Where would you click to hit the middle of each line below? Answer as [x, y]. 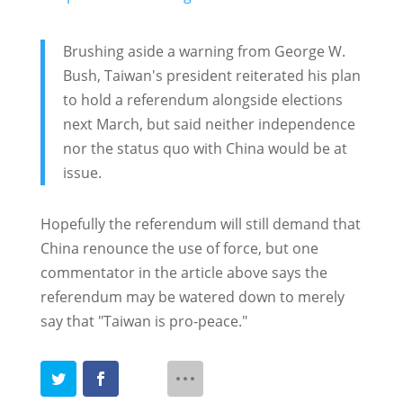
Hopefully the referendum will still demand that [200, 224]
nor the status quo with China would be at [205, 149]
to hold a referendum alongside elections [202, 100]
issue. [82, 173]
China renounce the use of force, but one [179, 249]
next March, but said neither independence [209, 125]
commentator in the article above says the [184, 273]
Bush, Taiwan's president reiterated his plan [211, 76]
